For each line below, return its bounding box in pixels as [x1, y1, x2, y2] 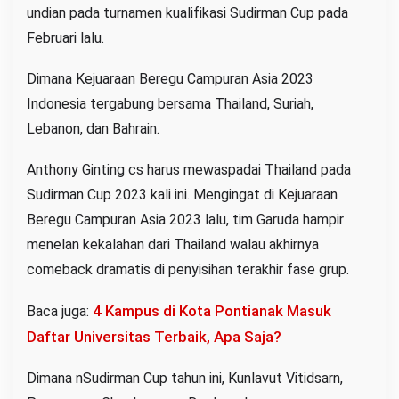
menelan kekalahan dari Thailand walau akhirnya [27, 235, 319, 253]
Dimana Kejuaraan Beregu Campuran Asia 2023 [27, 69, 313, 87]
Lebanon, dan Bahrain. [27, 119, 159, 137]
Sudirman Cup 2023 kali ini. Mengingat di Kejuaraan [27, 185, 338, 203]
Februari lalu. [27, 28, 104, 46]
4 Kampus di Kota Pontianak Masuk [93, 301, 331, 320]
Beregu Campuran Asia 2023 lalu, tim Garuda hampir [27, 210, 344, 228]
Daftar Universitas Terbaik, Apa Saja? [27, 327, 281, 346]
